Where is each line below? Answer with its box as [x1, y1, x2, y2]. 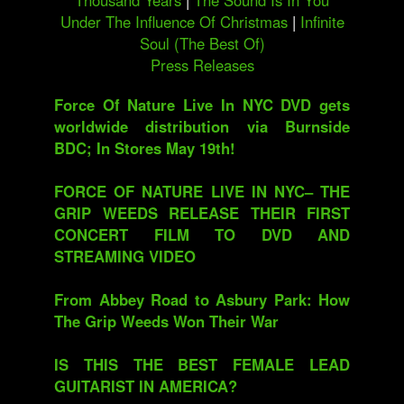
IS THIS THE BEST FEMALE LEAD [54, 353, 350, 375]
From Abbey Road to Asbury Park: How [54, 289, 350, 310]
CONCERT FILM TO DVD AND [54, 224, 350, 245]
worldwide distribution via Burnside [54, 115, 350, 137]
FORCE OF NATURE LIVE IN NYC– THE [54, 180, 350, 202]
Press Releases [150, 54, 254, 76]
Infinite [299, 11, 344, 32]
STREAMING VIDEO [54, 245, 196, 267]
